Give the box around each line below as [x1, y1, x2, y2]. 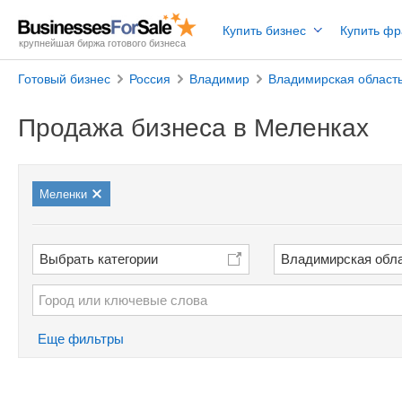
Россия [129, 72, 170, 86]
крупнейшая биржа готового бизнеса [19, 38, 186, 48]
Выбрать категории [39, 250, 159, 267]
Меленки [39, 188, 87, 201]
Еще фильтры [38, 331, 124, 346]
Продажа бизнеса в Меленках [18, 114, 369, 142]
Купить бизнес [223, 23, 306, 38]
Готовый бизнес [18, 72, 110, 86]
